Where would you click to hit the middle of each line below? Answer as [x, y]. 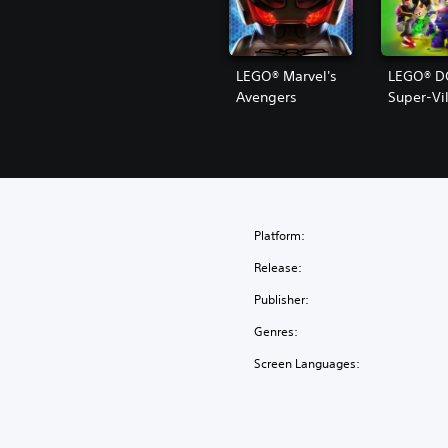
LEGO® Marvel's [286, 75]
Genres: [276, 331]
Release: [278, 267]
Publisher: [282, 299]
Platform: [280, 235]
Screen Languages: [307, 363]
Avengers [266, 96]
